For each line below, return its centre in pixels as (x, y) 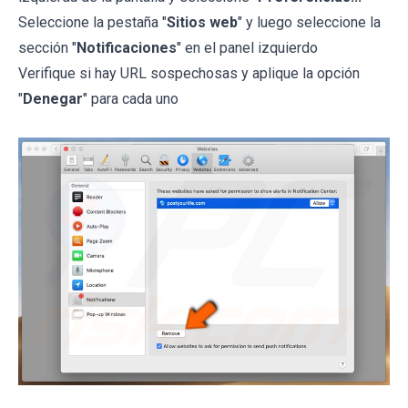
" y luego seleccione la (309, 22)
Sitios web (202, 22)
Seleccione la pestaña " (92, 22)
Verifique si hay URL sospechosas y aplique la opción (189, 73)
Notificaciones (127, 47)
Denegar (53, 98)
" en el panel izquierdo (247, 47)
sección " (47, 47)
